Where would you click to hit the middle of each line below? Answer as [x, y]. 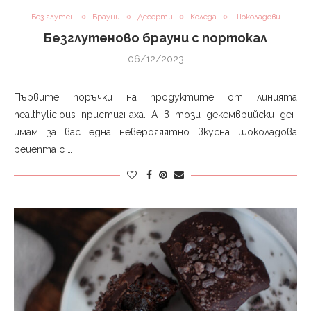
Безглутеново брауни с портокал [155, 38]
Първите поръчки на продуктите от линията [155, 98]
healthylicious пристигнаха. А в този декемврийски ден [155, 115]
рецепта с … [43, 150]
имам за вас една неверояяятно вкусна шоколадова [155, 132]
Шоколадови [257, 17]
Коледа [203, 17]
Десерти [155, 17]
